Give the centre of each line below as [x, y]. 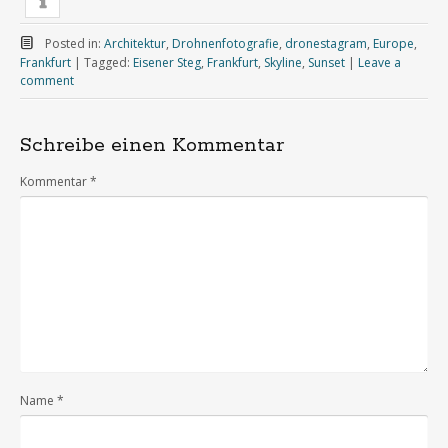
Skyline [283, 63]
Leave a [379, 63]
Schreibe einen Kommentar [152, 146]
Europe [393, 44]
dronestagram [325, 44]
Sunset [326, 63]
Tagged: [108, 63]
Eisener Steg [167, 63]
